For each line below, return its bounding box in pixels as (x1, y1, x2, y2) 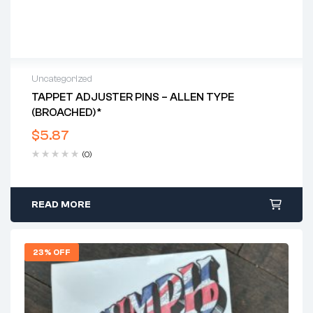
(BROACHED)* (31, 106, 102, 119)
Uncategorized (31, 73, 92, 85)
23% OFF (33, 247, 71, 258)
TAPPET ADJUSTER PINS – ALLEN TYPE (31, 91, 234, 104)
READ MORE (31, 199, 91, 211)
